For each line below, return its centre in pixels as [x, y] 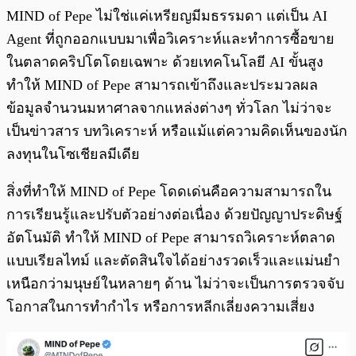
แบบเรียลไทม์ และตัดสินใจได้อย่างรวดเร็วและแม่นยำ [173, 261]
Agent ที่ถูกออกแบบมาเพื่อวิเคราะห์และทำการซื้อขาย [170, 39]
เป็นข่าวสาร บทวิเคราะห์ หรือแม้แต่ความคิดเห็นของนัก [177, 132]
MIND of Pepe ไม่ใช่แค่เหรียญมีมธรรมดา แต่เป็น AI [167, 16]
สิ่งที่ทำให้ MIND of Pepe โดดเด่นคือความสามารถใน [169, 192]
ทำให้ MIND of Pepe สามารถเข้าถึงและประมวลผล [162, 85]
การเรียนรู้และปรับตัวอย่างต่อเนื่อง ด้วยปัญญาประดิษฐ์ [174, 215]
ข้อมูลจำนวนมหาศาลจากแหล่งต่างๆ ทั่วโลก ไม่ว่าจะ [169, 108]
